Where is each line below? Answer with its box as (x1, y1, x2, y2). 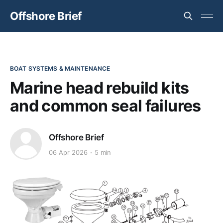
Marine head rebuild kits (10, 78, 189, 98)
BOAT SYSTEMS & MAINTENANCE (10, 65, 111, 72)
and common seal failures (10, 96, 201, 115)
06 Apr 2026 (49, 148, 88, 157)
